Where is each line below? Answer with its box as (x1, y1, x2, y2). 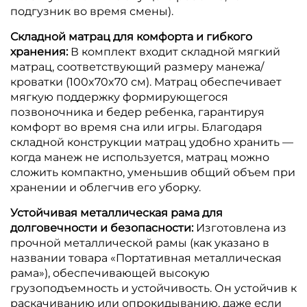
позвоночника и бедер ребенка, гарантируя (10, 105, 265, 119)
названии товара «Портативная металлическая (10, 251, 282, 265)
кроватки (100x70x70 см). (10, 75, 154, 88)
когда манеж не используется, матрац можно (10, 150, 269, 164)
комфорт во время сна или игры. (10, 120, 201, 134)
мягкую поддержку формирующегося (10, 90, 228, 103)
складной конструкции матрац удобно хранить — (10, 135, 293, 149)
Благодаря (201, 120, 262, 134)
